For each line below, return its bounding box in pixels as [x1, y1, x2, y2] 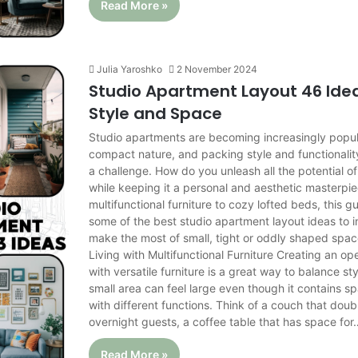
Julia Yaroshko [97, 62, 163, 75]
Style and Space [89, 101, 223, 125]
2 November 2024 [177, 62, 258, 75]
